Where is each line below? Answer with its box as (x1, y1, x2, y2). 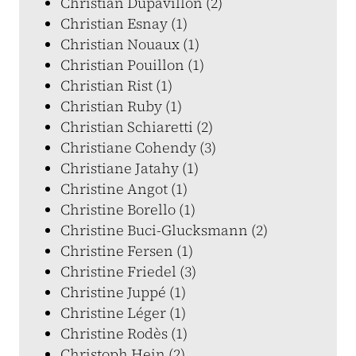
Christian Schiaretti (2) (60, 117, 213, 137)
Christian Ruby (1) (60, 96, 182, 116)
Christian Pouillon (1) (60, 55, 204, 75)
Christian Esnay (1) (60, 14, 188, 33)
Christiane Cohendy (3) (60, 137, 216, 157)
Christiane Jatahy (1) (60, 158, 199, 178)
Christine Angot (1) (60, 179, 188, 199)
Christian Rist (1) (60, 75, 172, 95)
